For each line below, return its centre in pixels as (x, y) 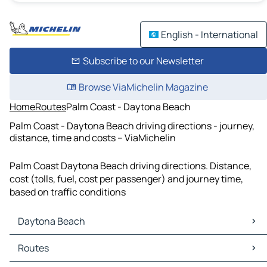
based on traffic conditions (68, 192)
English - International (209, 35)
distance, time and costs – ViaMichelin (93, 137)
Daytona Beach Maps (58, 242)
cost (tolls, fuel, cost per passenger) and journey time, (126, 179)
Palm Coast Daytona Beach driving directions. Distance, (131, 166)
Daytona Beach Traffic (61, 255)
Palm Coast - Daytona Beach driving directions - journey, (132, 125)
